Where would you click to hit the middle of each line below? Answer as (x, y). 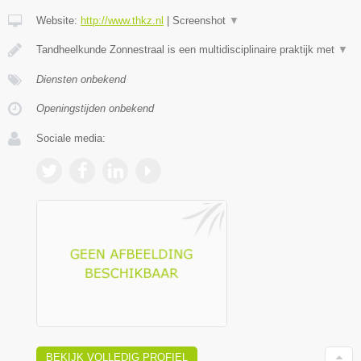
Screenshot (201, 20)
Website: (58, 20)
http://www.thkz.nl (122, 20)
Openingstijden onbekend (95, 108)
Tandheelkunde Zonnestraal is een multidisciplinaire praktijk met (187, 49)
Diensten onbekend (81, 79)
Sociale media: (71, 138)
